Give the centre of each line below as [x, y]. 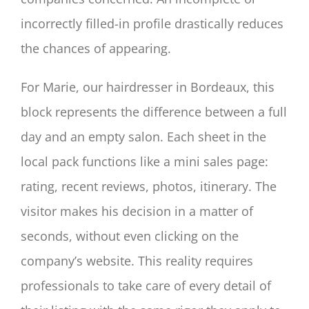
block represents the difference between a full [154, 111]
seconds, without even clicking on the [130, 236]
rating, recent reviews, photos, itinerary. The [149, 186]
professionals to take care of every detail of [146, 285]
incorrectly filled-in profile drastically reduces [152, 23]
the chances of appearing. [96, 48]
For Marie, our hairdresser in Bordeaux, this [148, 87]
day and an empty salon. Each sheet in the [143, 136]
